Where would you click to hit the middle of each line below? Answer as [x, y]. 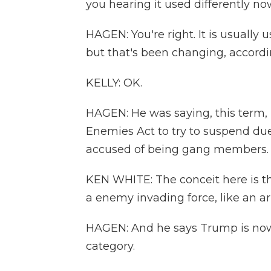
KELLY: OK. [114, 83]
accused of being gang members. [177, 149]
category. [110, 246]
